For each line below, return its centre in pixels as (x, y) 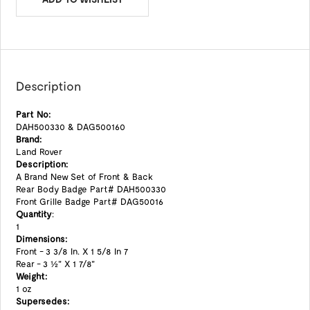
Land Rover (39, 152)
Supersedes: (42, 301)
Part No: (33, 114)
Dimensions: (41, 239)
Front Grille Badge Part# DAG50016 (89, 201)
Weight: (31, 276)
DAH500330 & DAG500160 (71, 127)
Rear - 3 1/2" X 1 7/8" (55, 264)
